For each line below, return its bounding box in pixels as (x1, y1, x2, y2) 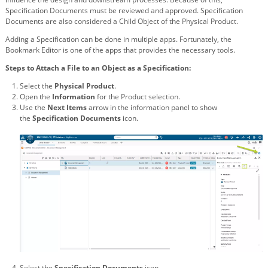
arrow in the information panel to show (89, 102, 217, 112)
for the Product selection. (97, 91, 180, 102)
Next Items (47, 102, 87, 112)
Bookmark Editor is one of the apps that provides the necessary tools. (5, 44, 235, 55)
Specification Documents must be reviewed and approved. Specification (5, 5, 243, 16)
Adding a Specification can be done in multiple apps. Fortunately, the (5, 33, 232, 44)
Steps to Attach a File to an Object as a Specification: (5, 62, 191, 73)
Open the (20, 91, 50, 102)
